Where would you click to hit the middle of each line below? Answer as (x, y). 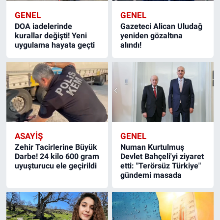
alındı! (131, 45)
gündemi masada (151, 175)
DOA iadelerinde (43, 26)
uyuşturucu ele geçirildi (55, 165)
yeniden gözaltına (152, 35)
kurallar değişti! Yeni (51, 35)
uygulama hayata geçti (55, 45)
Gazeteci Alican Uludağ (162, 26)
